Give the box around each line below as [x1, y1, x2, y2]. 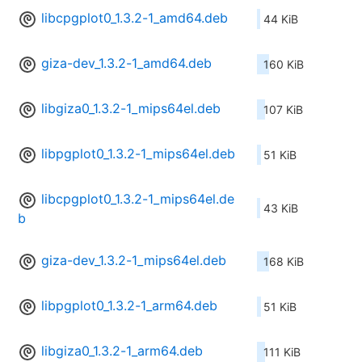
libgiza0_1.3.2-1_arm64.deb [41, 343, 203, 360]
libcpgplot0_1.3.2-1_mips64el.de [41, 191, 234, 208]
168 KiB [263, 255, 304, 269]
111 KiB [263, 345, 301, 360]
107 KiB [263, 103, 303, 117]
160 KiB [263, 57, 304, 72]
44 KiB [263, 12, 298, 27]
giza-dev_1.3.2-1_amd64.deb [41, 55, 212, 72]
